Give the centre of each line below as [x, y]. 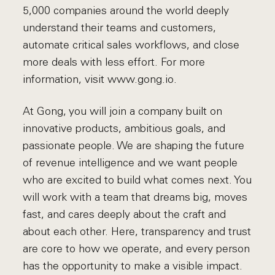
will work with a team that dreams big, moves [135, 197]
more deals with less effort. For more [114, 62]
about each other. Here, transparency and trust [137, 231]
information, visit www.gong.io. [100, 79]
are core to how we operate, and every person [137, 249]
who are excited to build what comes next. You [137, 180]
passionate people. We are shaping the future [134, 145]
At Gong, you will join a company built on [123, 111]
